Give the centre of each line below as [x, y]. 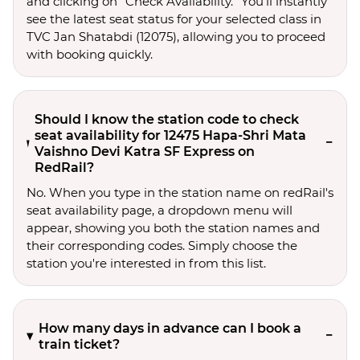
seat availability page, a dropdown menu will [160, 210]
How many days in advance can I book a [170, 328]
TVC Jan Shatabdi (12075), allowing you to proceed [176, 37]
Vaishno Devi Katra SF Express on [145, 151]
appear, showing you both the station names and [173, 228]
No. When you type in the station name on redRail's [180, 192]
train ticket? [79, 344]
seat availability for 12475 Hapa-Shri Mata [170, 135]
